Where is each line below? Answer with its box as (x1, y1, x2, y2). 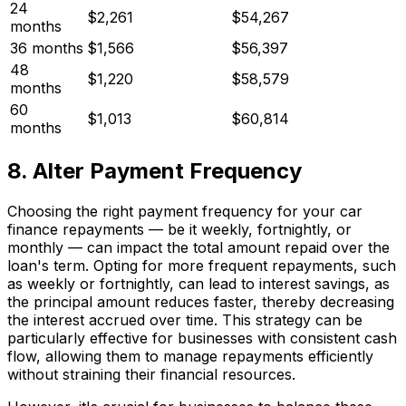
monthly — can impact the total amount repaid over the (7, 238, 390, 257)
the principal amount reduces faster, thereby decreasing (7, 293, 394, 312)
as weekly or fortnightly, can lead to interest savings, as (7, 275, 390, 294)
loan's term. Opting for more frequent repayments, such (7, 256, 396, 275)
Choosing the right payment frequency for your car (7, 202, 362, 221)
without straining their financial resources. (7, 365, 295, 384)
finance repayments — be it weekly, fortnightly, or (7, 220, 352, 239)
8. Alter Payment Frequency (7, 158, 302, 185)
